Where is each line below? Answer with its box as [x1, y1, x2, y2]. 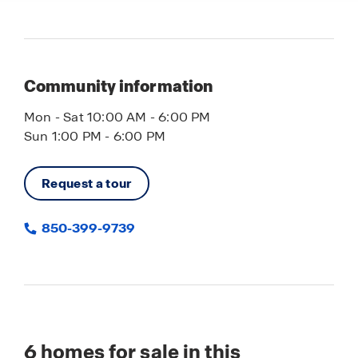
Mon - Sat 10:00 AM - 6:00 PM [24, 109, 211, 125]
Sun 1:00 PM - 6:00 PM [24, 128, 166, 145]
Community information [24, 76, 213, 97]
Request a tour [42, 175, 132, 192]
